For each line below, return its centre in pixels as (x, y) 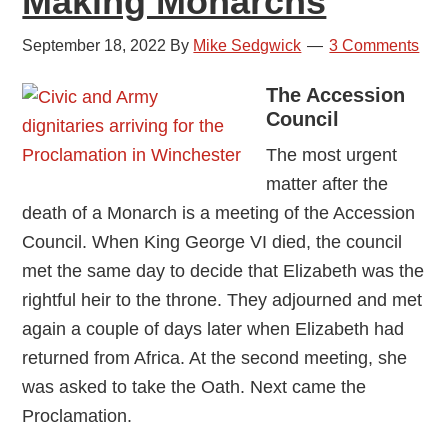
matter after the (327, 183)
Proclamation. (77, 415)
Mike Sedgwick (247, 45)
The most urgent (332, 154)
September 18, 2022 (94, 45)
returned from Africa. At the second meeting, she (215, 357)
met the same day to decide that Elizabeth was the (223, 270)
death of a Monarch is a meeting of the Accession (219, 212)
